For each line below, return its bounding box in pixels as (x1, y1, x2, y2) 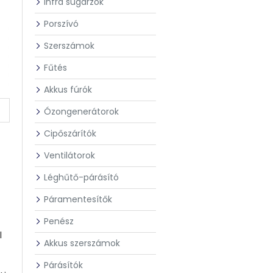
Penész (44, 215, 74, 227)
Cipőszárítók (44, 127, 96, 140)
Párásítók (44, 259, 83, 271)
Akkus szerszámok (44, 237, 120, 249)
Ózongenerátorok (44, 105, 119, 118)
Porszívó (44, 18, 79, 30)
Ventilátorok (44, 149, 95, 161)
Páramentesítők (44, 193, 112, 205)
